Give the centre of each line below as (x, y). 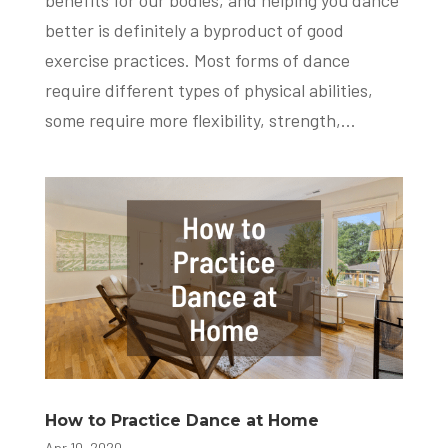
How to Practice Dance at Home (181, 421)
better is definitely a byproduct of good (194, 30)
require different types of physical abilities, (208, 90)
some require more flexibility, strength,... (200, 120)
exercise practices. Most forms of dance (197, 60)
